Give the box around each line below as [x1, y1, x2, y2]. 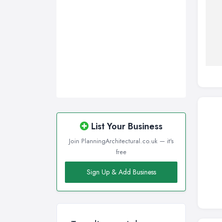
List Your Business [89, 120, 163, 133]
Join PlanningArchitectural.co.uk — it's [68, 137, 174, 146]
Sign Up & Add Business [86, 167, 156, 177]
